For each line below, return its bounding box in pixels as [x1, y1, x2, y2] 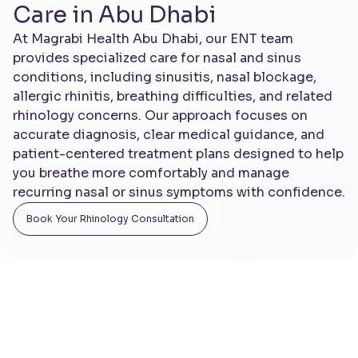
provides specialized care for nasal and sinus [13, 50, 301, 66]
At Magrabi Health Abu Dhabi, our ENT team [13, 30, 293, 47]
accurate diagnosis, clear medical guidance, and [13, 126, 324, 143]
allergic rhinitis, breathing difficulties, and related [13, 88, 332, 105]
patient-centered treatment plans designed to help [13, 145, 344, 162]
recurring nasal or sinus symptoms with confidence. [13, 184, 345, 201]
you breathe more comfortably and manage [13, 165, 289, 181]
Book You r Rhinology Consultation [26, 213, 194, 225]
